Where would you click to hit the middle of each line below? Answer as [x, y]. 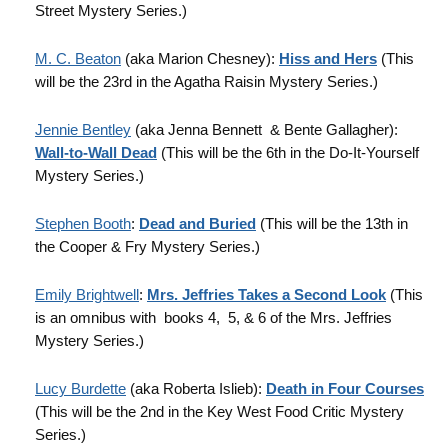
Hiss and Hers [328, 58]
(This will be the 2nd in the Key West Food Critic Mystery [219, 411]
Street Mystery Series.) [111, 10]
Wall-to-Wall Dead [96, 152]
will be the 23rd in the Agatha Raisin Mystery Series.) [206, 81]
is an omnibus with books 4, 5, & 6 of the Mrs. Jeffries [213, 317]
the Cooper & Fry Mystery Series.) [147, 246]
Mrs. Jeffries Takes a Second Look [266, 294]
